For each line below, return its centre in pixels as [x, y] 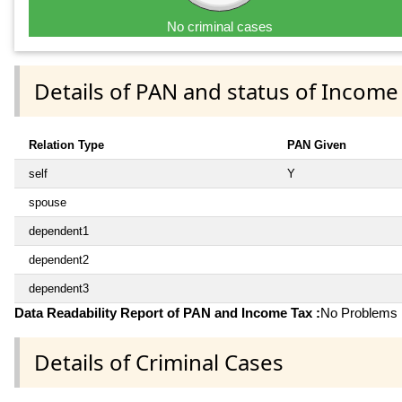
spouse [48, 202]
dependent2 [59, 259]
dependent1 [59, 231]
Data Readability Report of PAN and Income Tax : [167, 312]
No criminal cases [220, 27]
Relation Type [66, 144]
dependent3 [59, 288]
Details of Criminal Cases [159, 362]
